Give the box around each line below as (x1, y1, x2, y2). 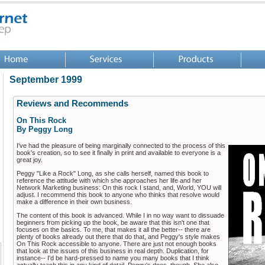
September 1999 (9, 75, 82, 85)
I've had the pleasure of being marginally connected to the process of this (17, 141, 225, 149)
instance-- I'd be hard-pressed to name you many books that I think (17, 254, 209, 261)
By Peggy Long (17, 125, 73, 134)
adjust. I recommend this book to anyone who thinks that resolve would (17, 190, 219, 198)
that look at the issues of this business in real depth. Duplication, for (17, 247, 209, 254)
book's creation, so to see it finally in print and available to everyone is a (17, 148, 221, 156)
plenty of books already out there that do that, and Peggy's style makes (17, 232, 220, 240)
